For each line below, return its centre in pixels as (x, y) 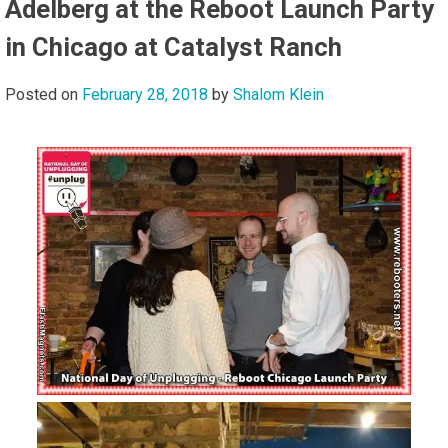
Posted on (43, 95)
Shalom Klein (278, 95)
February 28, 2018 (145, 95)
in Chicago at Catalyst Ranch (173, 47)
